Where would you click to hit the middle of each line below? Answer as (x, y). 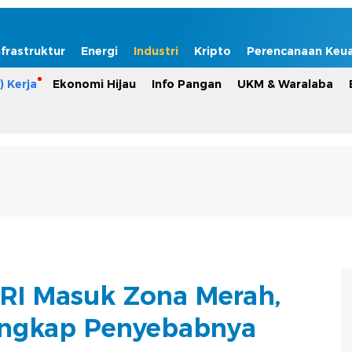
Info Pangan (187, 84)
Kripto (213, 51)
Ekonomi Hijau (94, 84)
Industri (156, 51)
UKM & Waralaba (285, 84)
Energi (99, 51)
